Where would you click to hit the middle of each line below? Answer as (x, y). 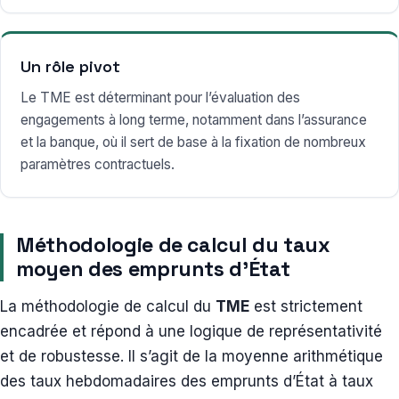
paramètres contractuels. (98, 164)
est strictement (306, 306)
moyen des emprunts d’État (156, 269)
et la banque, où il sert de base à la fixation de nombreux (193, 142)
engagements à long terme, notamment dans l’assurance (194, 119)
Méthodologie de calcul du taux (173, 244)
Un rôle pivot (70, 66)
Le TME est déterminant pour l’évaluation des (160, 97)
